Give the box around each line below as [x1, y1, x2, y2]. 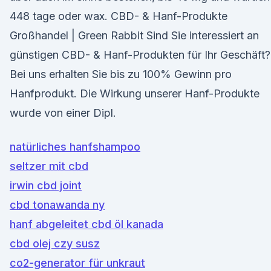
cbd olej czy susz [10, 237, 100, 250]
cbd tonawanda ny [10, 198, 105, 211]
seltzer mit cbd [10, 160, 88, 172]
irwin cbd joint [10, 179, 82, 192]
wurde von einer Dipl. [10, 106, 116, 119]
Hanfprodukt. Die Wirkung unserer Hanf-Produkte [10, 87, 260, 100]
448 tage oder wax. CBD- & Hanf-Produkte [10, 10, 227, 22]
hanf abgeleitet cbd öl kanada [10, 218, 163, 230]
